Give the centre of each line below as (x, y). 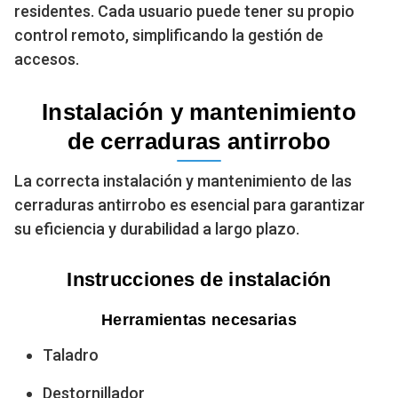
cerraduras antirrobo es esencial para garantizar (190, 204)
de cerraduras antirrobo (199, 141)
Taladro (71, 354)
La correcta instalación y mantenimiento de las (183, 180)
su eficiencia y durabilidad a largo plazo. (157, 228)
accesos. (47, 59)
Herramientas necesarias (199, 319)
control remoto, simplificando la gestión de (169, 35)
